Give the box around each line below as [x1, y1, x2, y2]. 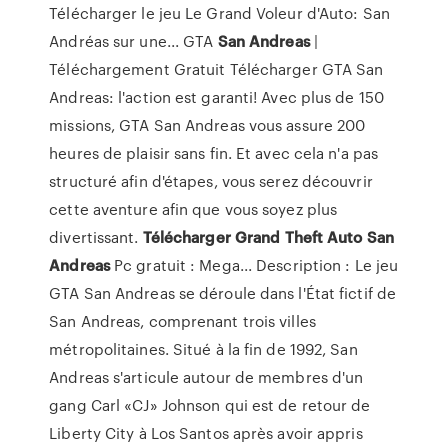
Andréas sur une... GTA [49, 30, 218, 52]
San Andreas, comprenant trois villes [49, 310, 316, 332]
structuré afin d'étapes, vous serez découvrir [49, 170, 373, 192]
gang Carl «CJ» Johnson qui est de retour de [49, 394, 371, 416]
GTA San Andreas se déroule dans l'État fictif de [49, 282, 397, 304]
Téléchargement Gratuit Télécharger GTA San [49, 58, 384, 80]
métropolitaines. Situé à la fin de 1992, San [49, 338, 358, 360]
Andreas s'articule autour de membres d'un [49, 366, 364, 388]
